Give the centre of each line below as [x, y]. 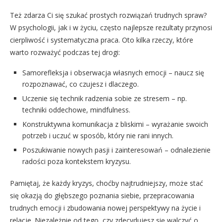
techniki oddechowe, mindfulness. [76, 110]
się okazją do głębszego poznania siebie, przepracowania [102, 196]
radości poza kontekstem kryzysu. [77, 162]
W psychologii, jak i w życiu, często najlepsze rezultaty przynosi [111, 28]
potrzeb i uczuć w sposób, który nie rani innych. [98, 136]
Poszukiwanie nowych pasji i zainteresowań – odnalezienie [116, 150]
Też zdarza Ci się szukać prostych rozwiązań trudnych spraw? [108, 15]
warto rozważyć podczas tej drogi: [65, 53]
